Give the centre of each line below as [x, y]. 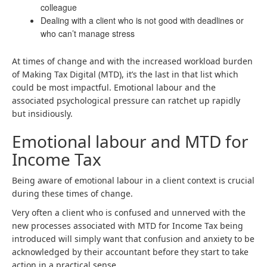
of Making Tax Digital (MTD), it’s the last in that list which [125, 74]
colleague [59, 7]
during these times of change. [72, 193]
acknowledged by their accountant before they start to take [130, 252]
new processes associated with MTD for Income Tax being [128, 226]
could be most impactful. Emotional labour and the [114, 87]
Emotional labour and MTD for [130, 141]
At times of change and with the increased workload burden [132, 61]
